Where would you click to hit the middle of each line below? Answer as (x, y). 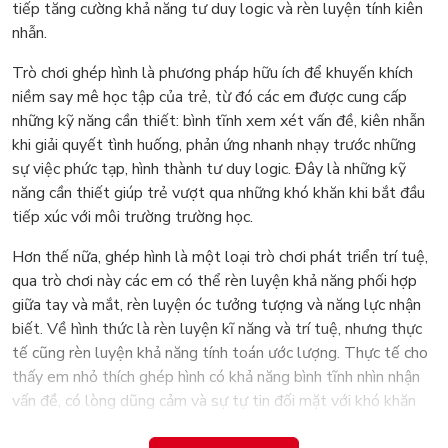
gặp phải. (42, 425)
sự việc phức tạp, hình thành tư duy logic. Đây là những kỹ (209, 169)
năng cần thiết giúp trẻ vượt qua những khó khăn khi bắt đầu (218, 193)
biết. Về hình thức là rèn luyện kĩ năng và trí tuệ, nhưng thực (217, 329)
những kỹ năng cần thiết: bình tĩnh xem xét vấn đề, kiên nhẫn (218, 121)
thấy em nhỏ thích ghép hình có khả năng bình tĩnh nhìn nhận (216, 377)
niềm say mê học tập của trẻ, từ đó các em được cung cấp (209, 97)
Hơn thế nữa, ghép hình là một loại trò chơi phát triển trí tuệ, (220, 257)
